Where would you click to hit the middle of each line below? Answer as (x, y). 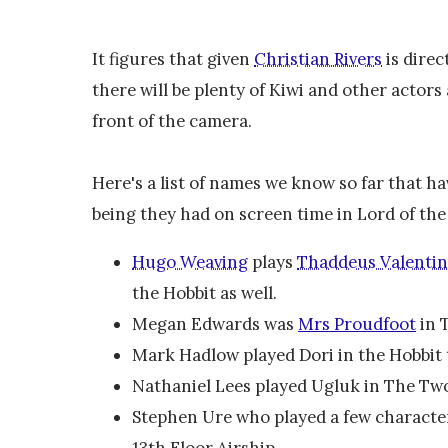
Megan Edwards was (215, 323)
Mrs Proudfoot (357, 323)
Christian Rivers (318, 59)
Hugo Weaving (190, 261)
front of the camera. (172, 121)
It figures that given (173, 59)
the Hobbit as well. (204, 292)
